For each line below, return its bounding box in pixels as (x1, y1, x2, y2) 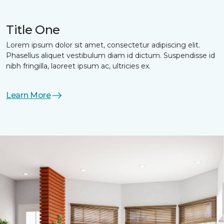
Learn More (6, 90, 51, 100)
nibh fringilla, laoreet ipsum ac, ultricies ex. (6, 61, 150, 71)
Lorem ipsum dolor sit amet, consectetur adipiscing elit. (6, 40, 200, 50)
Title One (6, 22, 60, 37)
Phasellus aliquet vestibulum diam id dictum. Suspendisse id (6, 51, 215, 60)
